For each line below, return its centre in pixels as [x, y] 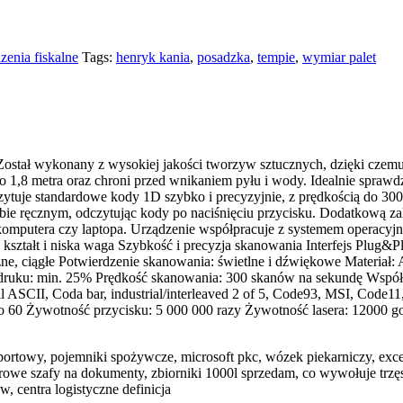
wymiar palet [339, 58]
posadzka [224, 58]
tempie [276, 58]
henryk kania [153, 58]
